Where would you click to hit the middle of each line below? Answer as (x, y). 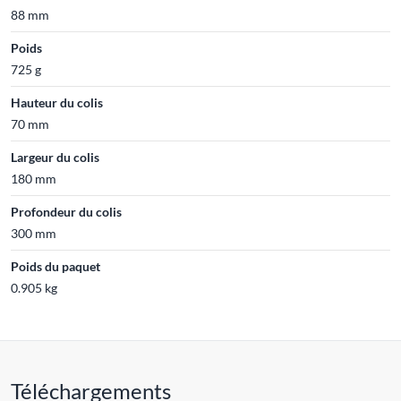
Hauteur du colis (57, 102)
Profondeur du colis (66, 211)
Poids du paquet (55, 266)
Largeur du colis (55, 157)
